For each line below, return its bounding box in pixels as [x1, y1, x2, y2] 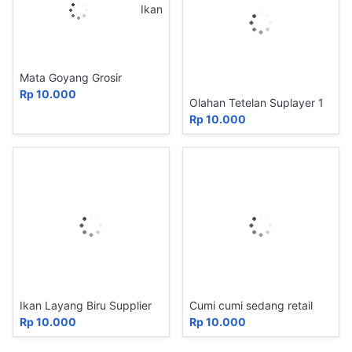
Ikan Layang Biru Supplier [20, 299, 152, 313]
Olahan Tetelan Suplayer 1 [189, 96, 324, 110]
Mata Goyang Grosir [20, 71, 122, 85]
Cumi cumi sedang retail [189, 299, 313, 313]
